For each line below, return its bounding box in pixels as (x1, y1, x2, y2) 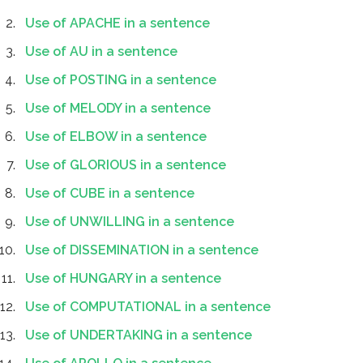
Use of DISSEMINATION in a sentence (25, 242, 258, 258)
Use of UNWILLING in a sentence (25, 214, 234, 229)
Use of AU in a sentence (25, 44, 177, 59)
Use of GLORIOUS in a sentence (25, 157, 226, 173)
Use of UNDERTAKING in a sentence (25, 327, 252, 343)
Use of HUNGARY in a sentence (25, 271, 221, 286)
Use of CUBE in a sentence (25, 186, 194, 201)
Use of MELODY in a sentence (25, 100, 211, 116)
